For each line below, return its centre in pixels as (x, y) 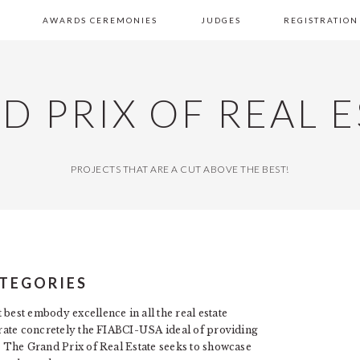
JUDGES (221, 20)
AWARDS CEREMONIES (100, 20)
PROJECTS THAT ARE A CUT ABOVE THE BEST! (180, 169)
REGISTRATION (321, 20)
